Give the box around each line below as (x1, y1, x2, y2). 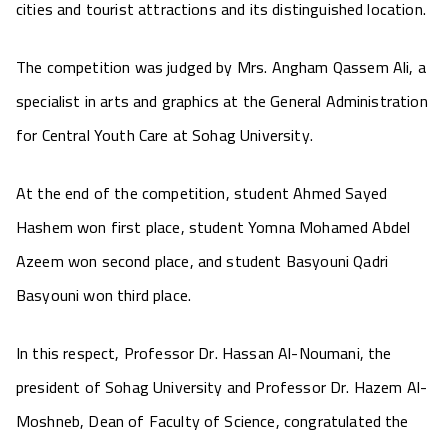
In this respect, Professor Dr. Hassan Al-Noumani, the (16, 338, 392, 368)
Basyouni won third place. (16, 280, 192, 310)
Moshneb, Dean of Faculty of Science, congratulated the (16, 406, 409, 436)
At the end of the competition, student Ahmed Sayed (16, 178, 388, 208)
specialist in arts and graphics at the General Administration (16, 86, 428, 116)
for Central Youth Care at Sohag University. (16, 120, 313, 150)
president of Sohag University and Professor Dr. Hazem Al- (16, 372, 428, 402)
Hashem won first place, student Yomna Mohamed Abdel (16, 212, 411, 242)
